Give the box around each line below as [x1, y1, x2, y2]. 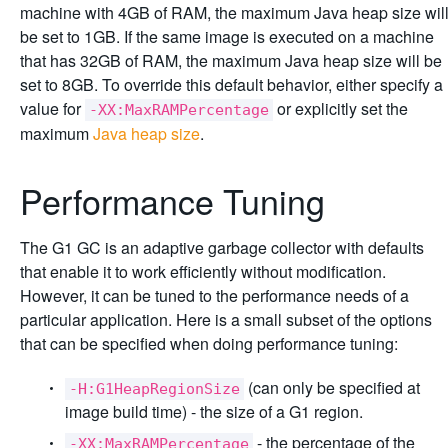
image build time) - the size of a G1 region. [65, 400, 363, 423]
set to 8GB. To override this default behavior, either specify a [20, 73, 443, 96]
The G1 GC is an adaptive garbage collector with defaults [20, 236, 424, 259]
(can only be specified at [244, 376, 420, 399]
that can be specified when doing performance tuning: [20, 332, 398, 355]
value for [20, 97, 85, 120]
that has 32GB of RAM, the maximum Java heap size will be [20, 49, 442, 72]
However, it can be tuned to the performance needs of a [20, 284, 409, 307]
